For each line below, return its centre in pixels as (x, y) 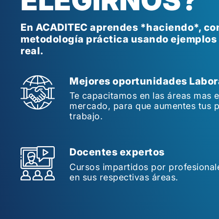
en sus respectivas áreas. (124, 177)
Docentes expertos (117, 152)
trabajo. (86, 116)
